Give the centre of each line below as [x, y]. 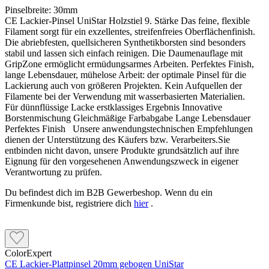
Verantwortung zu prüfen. [53, 172]
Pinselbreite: [29, 10]
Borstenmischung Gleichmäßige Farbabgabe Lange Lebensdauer [128, 118]
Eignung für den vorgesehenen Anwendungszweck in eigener [122, 162]
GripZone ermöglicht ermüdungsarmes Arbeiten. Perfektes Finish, [129, 64]
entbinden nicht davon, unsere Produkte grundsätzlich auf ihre [122, 151]
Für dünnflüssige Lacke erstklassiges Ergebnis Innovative [113, 107]
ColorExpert [28, 253]
